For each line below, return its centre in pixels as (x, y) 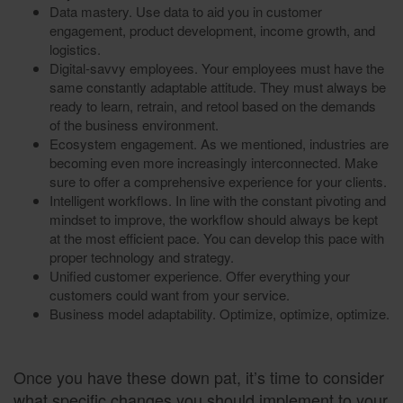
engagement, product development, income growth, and (212, 31)
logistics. (75, 49)
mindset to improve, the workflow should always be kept (214, 219)
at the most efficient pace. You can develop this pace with (217, 238)
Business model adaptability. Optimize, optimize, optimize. (219, 314)
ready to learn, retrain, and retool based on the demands (213, 106)
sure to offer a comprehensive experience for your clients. (218, 182)
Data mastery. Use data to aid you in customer (186, 12)
